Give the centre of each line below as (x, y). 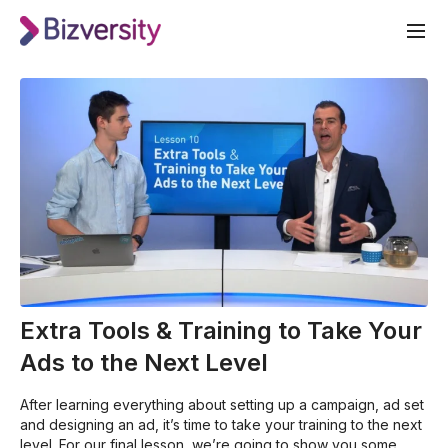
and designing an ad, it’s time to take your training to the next (221, 425)
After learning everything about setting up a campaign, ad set (222, 405)
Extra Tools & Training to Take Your (221, 331)
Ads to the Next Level (144, 363)
